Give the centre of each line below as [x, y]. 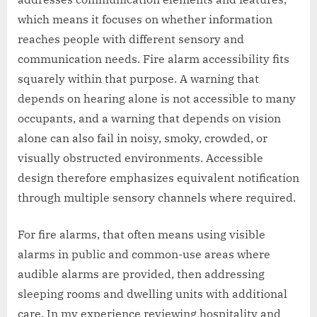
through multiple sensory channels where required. [157, 198]
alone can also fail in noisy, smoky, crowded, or [143, 138]
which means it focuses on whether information [145, 19]
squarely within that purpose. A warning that [138, 79]
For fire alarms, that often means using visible [142, 235]
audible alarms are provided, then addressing [141, 274]
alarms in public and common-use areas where [144, 254]
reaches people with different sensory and [131, 39]
